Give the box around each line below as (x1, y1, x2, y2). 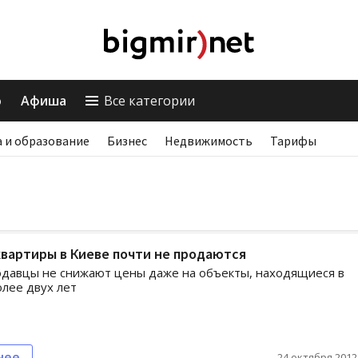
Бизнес (107, 133, 147, 149)
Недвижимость (165, 133, 253, 149)
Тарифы (270, 133, 316, 149)
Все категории (104, 92, 195, 109)
